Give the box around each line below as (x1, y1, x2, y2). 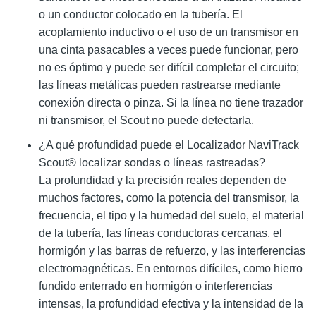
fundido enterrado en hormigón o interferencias (39, 280, 272, 293)
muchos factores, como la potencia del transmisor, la (39, 192, 299, 205)
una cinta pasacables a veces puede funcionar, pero (39, 44, 298, 56)
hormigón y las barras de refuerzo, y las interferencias (39, 245, 305, 257)
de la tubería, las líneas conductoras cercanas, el (39, 227, 282, 240)
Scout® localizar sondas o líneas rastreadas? (39, 157, 265, 169)
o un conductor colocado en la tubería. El (39, 8, 243, 21)
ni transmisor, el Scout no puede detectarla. (39, 114, 254, 127)
